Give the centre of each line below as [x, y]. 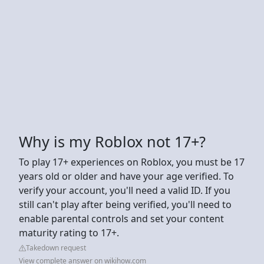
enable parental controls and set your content [121, 218]
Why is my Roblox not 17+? [112, 141]
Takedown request [56, 247]
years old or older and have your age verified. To [126, 176]
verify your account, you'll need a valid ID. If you [125, 190]
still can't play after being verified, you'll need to [125, 204]
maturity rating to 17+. [69, 232]
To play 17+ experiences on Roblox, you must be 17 [132, 162]
